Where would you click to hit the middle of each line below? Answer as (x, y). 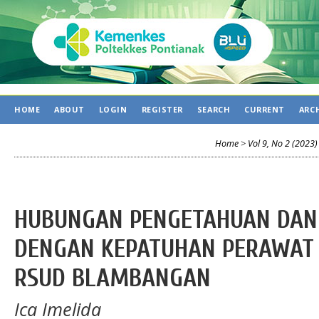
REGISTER (162, 109)
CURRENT (265, 109)
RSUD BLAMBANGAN (113, 278)
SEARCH (214, 109)
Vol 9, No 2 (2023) (283, 143)
